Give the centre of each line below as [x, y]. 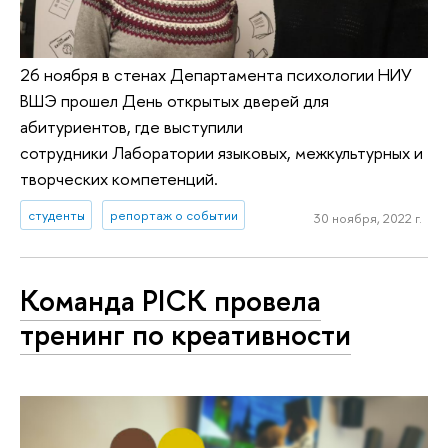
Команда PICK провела [170, 300]
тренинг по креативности [185, 334]
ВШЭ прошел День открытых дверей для [174, 101]
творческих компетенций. [119, 179]
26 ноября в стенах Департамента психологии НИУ [216, 75]
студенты [56, 215]
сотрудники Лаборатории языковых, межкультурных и [221, 153]
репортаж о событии [173, 215]
